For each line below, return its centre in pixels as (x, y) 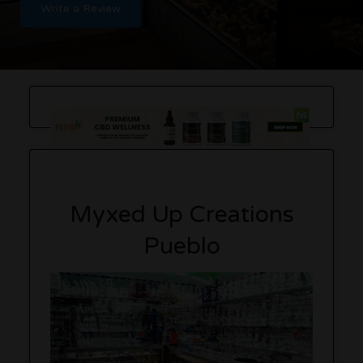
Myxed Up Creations (181, 214)
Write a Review (81, 9)
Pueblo (181, 246)
